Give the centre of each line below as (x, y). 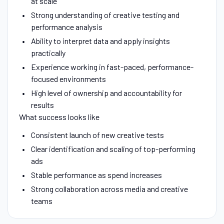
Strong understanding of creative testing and (105, 14)
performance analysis (66, 26)
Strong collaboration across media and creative (109, 188)
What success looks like (59, 116)
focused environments (68, 78)
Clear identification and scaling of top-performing (113, 148)
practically (48, 52)
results (42, 104)
